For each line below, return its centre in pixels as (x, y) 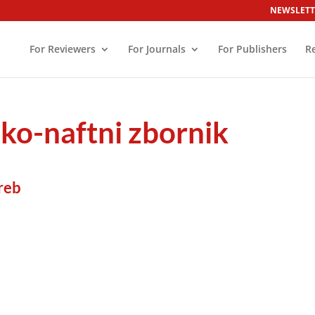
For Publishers (252, 49)
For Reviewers (62, 49)
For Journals (156, 49)
